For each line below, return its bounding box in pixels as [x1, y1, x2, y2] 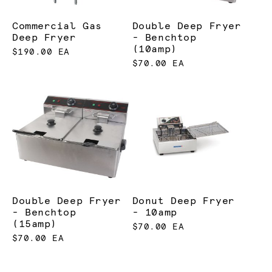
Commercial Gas [12, 21, 102, 31]
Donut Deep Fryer [132, 196, 235, 206]
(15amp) [12, 219, 57, 229]
